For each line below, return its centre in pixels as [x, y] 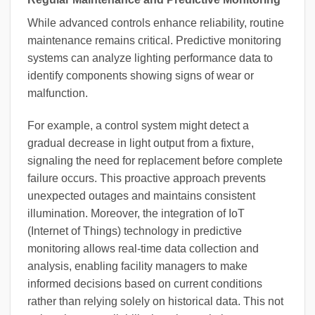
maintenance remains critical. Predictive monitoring [154, 41]
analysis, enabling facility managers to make [137, 266]
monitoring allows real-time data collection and [143, 248]
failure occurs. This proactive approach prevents [147, 178]
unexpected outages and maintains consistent [141, 195]
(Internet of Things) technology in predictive [135, 231]
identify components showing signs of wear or [141, 76]
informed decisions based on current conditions [145, 283]
